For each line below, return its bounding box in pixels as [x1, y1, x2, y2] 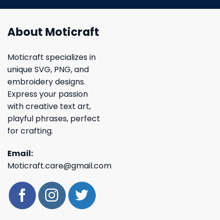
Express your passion [7, 88, 88, 100]
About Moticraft [7, 24, 99, 40]
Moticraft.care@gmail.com [7, 160, 111, 171]
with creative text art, [7, 100, 91, 112]
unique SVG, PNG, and [7, 63, 89, 75]
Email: [7, 147, 33, 159]
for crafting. [7, 125, 53, 137]
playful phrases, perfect [7, 112, 100, 124]
